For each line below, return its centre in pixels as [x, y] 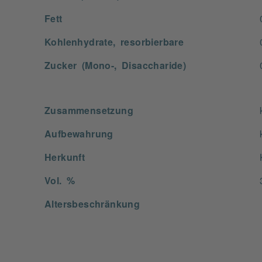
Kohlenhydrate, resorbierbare [114, 42]
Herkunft [65, 157]
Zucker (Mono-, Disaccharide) [116, 65]
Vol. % [60, 180]
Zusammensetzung [89, 110]
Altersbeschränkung [92, 204]
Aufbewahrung [79, 133]
